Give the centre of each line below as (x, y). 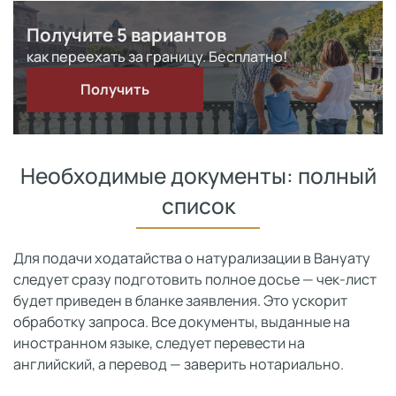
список (198, 206)
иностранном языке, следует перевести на (159, 343)
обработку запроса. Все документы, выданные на (182, 322)
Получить (115, 89)
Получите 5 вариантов (126, 34)
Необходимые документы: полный (198, 175)
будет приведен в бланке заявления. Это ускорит (180, 301)
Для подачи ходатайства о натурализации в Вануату (192, 258)
